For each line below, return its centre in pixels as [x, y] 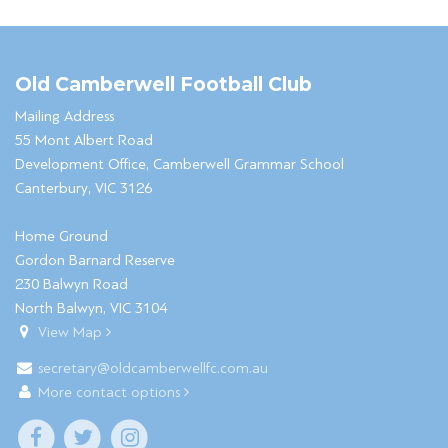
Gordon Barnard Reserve [95, 260]
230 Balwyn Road [71, 284]
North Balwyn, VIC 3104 [91, 308]
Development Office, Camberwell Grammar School [179, 164]
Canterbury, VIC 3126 [83, 188]
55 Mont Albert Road [84, 140]
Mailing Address [64, 116]
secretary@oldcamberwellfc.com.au [153, 368]
